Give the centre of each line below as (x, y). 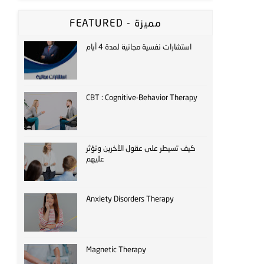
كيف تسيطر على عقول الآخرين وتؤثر (141, 148)
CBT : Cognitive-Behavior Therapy (142, 97)
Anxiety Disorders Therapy (130, 199)
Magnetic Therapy (116, 249)
